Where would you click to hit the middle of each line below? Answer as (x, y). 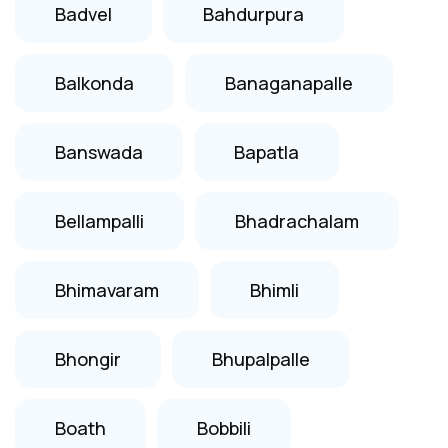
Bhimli (274, 289)
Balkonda (94, 82)
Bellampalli (99, 220)
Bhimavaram (107, 289)
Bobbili (224, 427)
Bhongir (88, 358)
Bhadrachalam (297, 220)
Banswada (99, 151)
